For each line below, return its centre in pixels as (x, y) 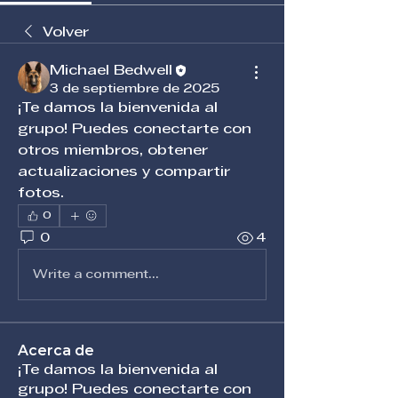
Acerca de (56, 350)
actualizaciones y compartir (124, 172)
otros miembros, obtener (113, 151)
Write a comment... (96, 275)
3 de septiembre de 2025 (135, 89)
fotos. (41, 194)
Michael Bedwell (111, 71)
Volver (66, 33)
